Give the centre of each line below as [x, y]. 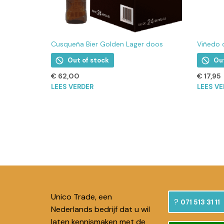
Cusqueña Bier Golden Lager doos [107, 44]
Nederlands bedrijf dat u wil [100, 209]
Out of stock [88, 60]
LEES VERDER [72, 87]
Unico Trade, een [81, 197]
